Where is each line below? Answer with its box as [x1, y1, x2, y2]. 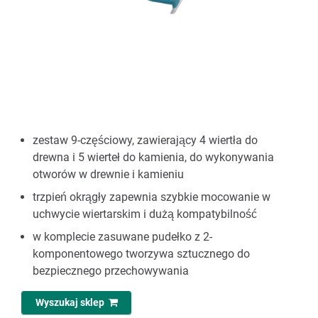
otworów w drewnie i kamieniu [33, 168, 184, 181]
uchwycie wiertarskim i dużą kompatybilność [33, 207, 257, 221]
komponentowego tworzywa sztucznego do [33, 247, 250, 261]
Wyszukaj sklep [35, 297, 109, 309]
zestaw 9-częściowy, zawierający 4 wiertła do [33, 133, 258, 147]
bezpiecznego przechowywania [33, 264, 189, 278]
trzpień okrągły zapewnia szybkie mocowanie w [33, 190, 270, 204]
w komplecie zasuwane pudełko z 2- [33, 230, 212, 243]
